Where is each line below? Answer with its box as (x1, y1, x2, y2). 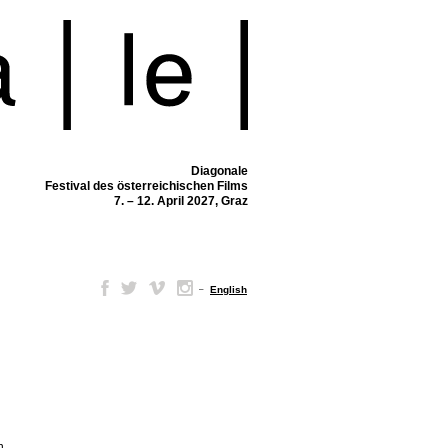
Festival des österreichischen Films (45, 179, 248, 193)
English (210, 284, 247, 295)
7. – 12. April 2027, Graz (114, 194, 248, 208)
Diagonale (191, 164, 248, 178)
